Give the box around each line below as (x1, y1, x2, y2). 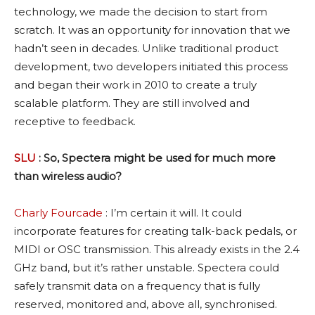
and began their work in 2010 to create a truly (14, 77, 257, 91)
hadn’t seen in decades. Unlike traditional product (14, 41, 278, 55)
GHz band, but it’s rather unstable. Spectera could (14, 260, 279, 274)
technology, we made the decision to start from (14, 4, 267, 18)
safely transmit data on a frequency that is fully (14, 278, 260, 292)
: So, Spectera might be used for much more (36, 150, 276, 165)
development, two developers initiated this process (14, 59, 288, 73)
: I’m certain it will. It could (103, 205, 242, 219)
